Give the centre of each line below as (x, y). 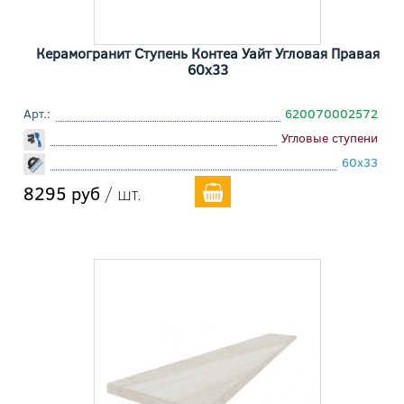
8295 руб (62, 192)
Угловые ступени (330, 137)
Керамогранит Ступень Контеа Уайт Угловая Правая (207, 52)
